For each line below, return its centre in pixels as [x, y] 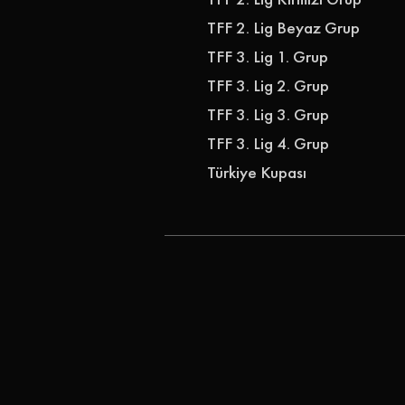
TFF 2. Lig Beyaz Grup [283, 27]
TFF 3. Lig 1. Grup [268, 56]
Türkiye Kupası [257, 172]
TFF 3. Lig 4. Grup [268, 143]
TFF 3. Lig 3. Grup [268, 114]
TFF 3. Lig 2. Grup [268, 85]
